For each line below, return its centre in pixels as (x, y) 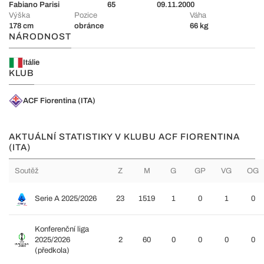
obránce (89, 26)
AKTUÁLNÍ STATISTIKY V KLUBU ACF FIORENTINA (124, 137)
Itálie (31, 62)
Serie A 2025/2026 (66, 199)
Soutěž (27, 171)
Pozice (86, 15)
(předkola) (52, 250)
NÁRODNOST (40, 37)
